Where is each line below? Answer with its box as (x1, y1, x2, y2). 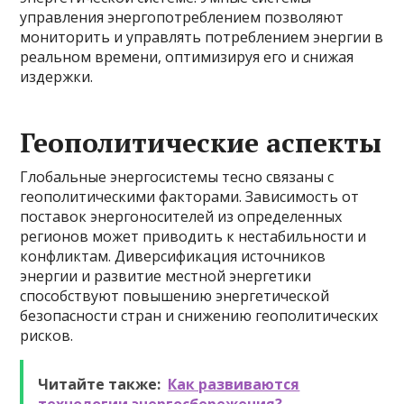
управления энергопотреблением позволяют (20, 7, 344, 27)
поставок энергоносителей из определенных (20, 207, 343, 226)
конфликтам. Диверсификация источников (20, 246, 326, 266)
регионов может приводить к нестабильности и (20, 226, 367, 246)
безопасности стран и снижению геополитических (20, 306, 379, 326)
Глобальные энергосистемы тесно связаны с (20, 167, 335, 187)
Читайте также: (38, 374, 161, 394)
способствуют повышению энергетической (20, 286, 330, 306)
